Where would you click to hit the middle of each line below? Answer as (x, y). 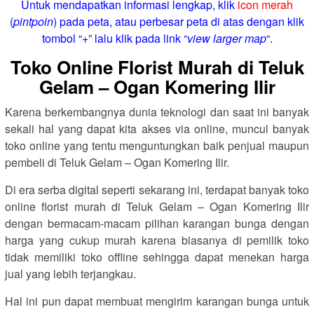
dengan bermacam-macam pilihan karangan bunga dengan (157, 223)
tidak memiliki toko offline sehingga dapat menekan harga (157, 257)
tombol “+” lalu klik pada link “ (114, 38)
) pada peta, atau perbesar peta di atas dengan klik (179, 21)
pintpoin (33, 21)
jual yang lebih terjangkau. (70, 274)
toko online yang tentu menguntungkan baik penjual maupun (157, 145)
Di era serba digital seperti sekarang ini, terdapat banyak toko (157, 190)
